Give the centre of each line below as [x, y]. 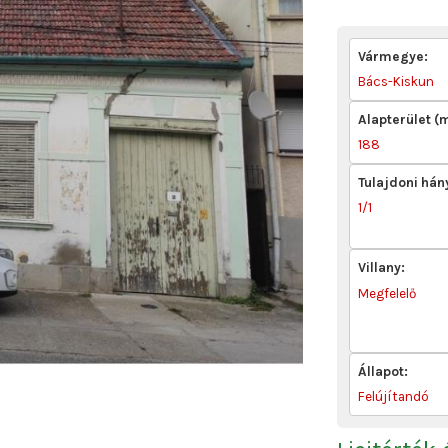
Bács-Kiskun [396, 81]
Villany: [382, 268]
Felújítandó [394, 396]
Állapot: [383, 371]
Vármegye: [393, 56]
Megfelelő [387, 293]
